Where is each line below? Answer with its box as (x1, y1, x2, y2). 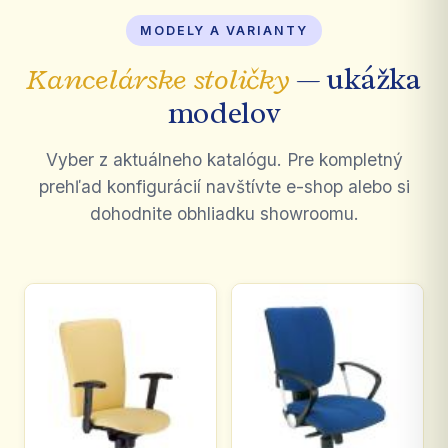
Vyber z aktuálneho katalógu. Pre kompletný (45, 149, 403, 170)
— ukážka (289, 60, 421, 98)
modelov (167, 94, 281, 132)
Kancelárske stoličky (27, 60, 290, 98)
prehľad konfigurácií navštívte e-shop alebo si (38, 176, 410, 197)
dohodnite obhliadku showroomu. (89, 203, 359, 224)
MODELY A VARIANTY (139, 23, 309, 38)
